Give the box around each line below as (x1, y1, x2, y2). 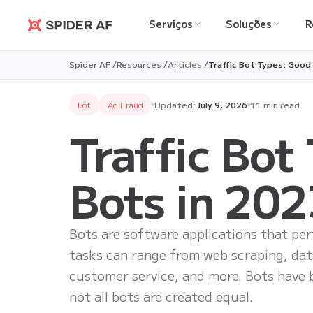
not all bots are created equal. (69, 287, 254, 305)
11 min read (250, 99, 300, 110)
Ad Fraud (108, 99, 144, 110)
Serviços (148, 17, 192, 31)
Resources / (117, 58, 168, 70)
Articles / (168, 58, 209, 70)
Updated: (154, 99, 196, 110)
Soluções (226, 17, 272, 31)
